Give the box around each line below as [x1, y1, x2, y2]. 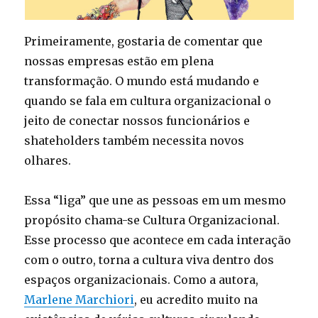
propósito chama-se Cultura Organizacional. [24, 213, 280, 227]
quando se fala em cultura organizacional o [24, 94, 272, 108]
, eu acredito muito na [134, 292, 258, 307]
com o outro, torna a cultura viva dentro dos [24, 253, 275, 267]
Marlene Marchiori [24, 292, 135, 307]
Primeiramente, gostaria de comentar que [24, 34, 263, 48]
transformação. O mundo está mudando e [24, 74, 260, 88]
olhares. [24, 153, 72, 168]
